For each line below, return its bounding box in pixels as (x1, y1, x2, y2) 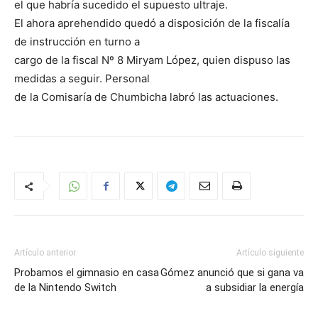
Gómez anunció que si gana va (160, 266, 304, 279)
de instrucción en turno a (14, 35, 140, 48)
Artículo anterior (14, 248, 76, 258)
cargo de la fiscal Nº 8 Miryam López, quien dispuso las (14, 53, 290, 67)
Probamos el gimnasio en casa (14, 266, 159, 279)
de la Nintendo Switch (14, 281, 116, 294)
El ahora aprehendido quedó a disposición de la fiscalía (14, 16, 290, 30)
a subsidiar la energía (206, 281, 304, 294)
